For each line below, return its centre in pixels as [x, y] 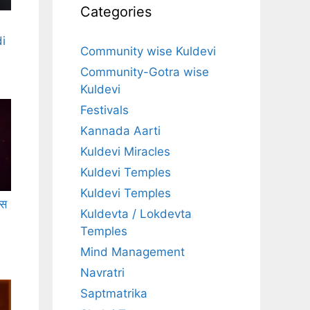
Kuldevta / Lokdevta [136, 214]
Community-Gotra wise [145, 72]
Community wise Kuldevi [148, 52]
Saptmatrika [114, 294]
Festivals [104, 110]
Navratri [102, 273]
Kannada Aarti [120, 131]
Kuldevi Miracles [125, 152]
